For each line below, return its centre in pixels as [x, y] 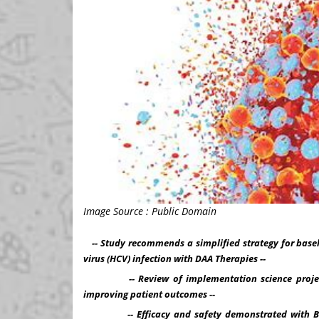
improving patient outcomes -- [149, 294]
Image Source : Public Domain [150, 211]
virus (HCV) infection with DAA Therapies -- [174, 258]
